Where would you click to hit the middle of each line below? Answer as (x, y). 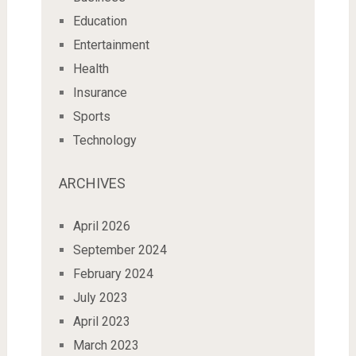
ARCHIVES (92, 183)
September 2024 (120, 250)
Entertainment (111, 44)
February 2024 (113, 273)
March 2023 (106, 345)
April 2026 (101, 226)
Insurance (100, 92)
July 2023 (100, 297)
